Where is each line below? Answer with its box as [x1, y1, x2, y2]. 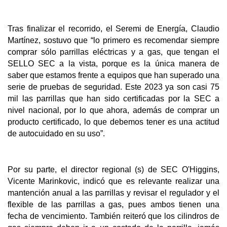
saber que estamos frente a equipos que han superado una [8, 70, 219, 80]
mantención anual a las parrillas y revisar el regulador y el [8, 188, 219, 198]
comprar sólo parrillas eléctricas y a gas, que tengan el [8, 47, 219, 56]
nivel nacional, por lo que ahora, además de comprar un [8, 105, 219, 115]
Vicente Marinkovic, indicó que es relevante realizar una [8, 177, 219, 186]
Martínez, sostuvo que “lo [8, 35, 103, 45]
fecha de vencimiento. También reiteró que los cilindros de [8, 212, 219, 221]
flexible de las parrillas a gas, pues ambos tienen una [8, 200, 219, 209]
